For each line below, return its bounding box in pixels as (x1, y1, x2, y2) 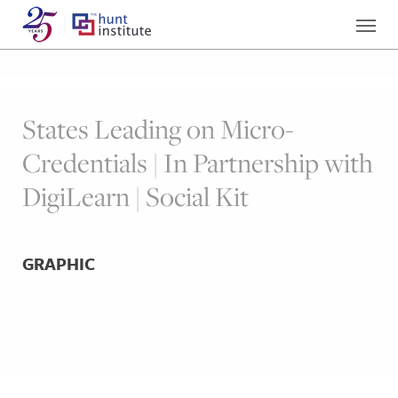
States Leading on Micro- (22, 110, 293, 147)
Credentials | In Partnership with (22, 144, 373, 181)
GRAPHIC (22, 251, 95, 275)
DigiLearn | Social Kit (22, 178, 249, 215)
